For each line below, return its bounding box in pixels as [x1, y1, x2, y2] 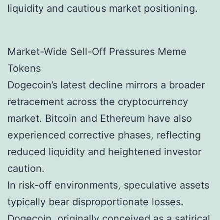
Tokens [7, 62, 41, 74]
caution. [7, 162, 45, 174]
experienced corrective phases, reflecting [7, 129, 201, 141]
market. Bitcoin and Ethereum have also [7, 112, 192, 124]
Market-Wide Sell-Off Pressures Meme [7, 45, 187, 57]
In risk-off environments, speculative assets [7, 179, 209, 191]
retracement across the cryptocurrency [7, 95, 188, 108]
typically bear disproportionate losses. [7, 195, 184, 208]
